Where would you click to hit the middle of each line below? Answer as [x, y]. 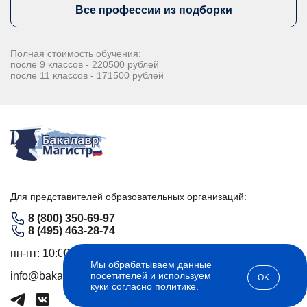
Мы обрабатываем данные [151, 265]
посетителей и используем [151, 275]
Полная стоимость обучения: [76, 54]
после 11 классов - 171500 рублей [87, 76]
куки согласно [123, 286]
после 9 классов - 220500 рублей [85, 65]
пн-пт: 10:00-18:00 [56, 254]
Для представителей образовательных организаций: [128, 197]
